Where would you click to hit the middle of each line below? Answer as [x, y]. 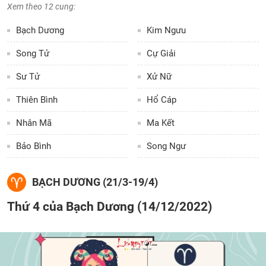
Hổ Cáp [162, 100]
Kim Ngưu [167, 30]
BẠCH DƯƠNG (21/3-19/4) [95, 182]
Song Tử [33, 53]
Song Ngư [167, 146]
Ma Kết [161, 123]
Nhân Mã [34, 123]
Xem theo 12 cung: [41, 7]
